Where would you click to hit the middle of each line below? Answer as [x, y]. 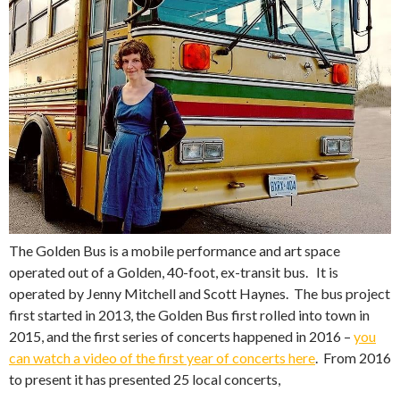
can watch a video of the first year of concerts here [162, 357]
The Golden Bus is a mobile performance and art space [175, 250]
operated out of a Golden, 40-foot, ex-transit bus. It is [174, 271]
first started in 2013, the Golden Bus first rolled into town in [189, 314]
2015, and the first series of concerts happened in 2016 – [181, 336]
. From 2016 [353, 357]
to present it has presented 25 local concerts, [145, 379]
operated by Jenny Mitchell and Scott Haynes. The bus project [200, 293]
